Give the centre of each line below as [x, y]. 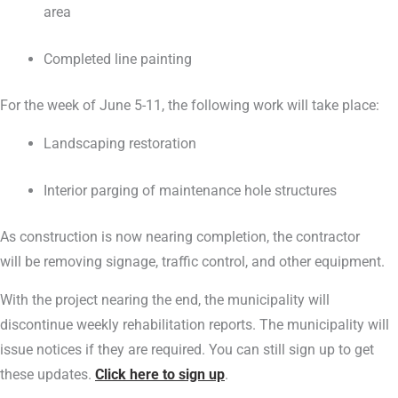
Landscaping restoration [120, 144]
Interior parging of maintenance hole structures [192, 190]
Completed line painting [118, 59]
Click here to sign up [160, 375]
